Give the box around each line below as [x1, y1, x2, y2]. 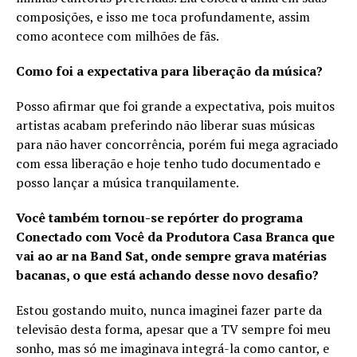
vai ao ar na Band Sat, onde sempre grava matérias [16, 247, 327, 265]
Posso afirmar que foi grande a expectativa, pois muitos [16, 97, 335, 116]
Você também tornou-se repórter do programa [16, 209, 303, 227]
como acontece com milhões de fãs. [16, 27, 219, 45]
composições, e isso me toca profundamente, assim [16, 8, 310, 26]
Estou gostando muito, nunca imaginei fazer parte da [16, 301, 322, 320]
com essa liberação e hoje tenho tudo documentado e [16, 155, 320, 173]
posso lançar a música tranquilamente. [16, 174, 239, 192]
